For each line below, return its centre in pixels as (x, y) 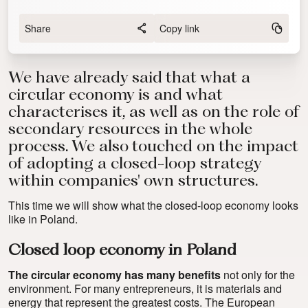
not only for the (258, 275)
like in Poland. (43, 219)
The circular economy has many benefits (114, 275)
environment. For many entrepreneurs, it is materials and (145, 289)
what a (225, 79)
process (37, 147)
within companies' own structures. (133, 182)
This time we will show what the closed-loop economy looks (153, 206)
